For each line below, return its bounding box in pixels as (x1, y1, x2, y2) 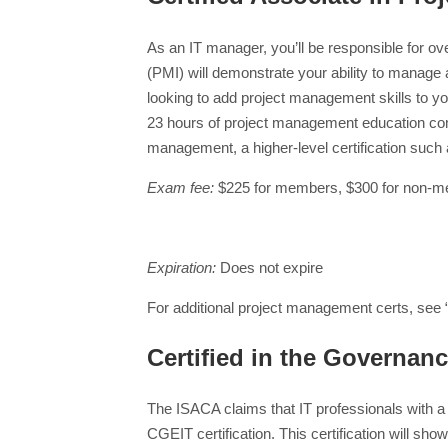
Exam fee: (147, 178, 214, 196)
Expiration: (147, 258, 216, 276)
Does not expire (216, 258, 323, 276)
